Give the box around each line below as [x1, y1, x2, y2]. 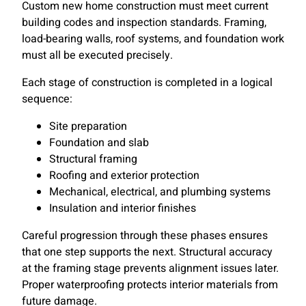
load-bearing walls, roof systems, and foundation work [22, 31, 284, 48]
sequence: [22, 91, 72, 108]
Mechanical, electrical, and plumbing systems [49, 184, 270, 201]
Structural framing [49, 151, 137, 168]
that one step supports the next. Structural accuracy [22, 244, 273, 261]
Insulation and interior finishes [49, 200, 196, 217]
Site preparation [49, 118, 127, 135]
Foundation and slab [49, 135, 149, 152]
